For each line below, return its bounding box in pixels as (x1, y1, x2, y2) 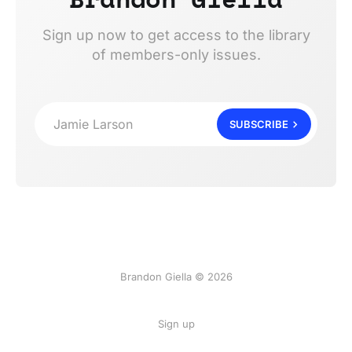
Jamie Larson (53, 115, 133, 132)
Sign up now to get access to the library (42, 27, 310, 43)
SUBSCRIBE (229, 117, 288, 130)
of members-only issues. (91, 46, 261, 63)
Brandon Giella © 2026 (119, 270, 233, 283)
